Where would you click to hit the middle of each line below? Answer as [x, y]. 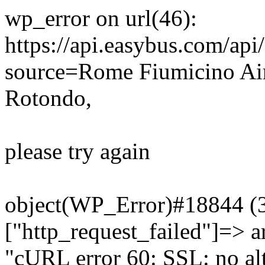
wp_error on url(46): [101, 18]
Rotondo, [48, 98]
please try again [77, 151]
